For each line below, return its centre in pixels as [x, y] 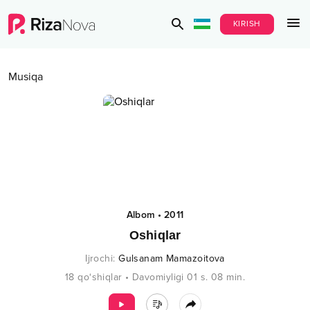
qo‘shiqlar [100, 277]
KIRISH [247, 24]
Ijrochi [99, 258]
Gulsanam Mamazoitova [172, 258]
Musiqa [26, 77]
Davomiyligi [158, 277]
